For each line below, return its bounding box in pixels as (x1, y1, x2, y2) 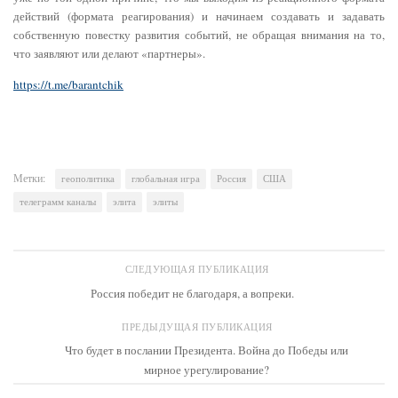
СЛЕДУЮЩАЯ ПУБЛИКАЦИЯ (124, 263, 274, 276)
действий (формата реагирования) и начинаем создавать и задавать (13, 8, 385, 25)
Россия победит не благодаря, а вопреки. (90, 284, 294, 301)
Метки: (13, 170, 45, 185)
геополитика (61, 171, 115, 185)
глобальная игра (131, 171, 200, 185)
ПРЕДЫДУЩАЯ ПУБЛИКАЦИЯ (122, 320, 276, 333)
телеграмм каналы (20, 195, 96, 208)
